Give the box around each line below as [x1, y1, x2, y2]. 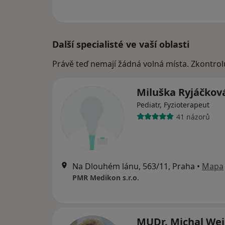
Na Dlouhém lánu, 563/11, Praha [72, 161, 195, 172]
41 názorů [176, 111, 210, 122]
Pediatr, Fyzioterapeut [137, 100, 209, 109]
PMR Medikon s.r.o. [72, 173, 139, 182]
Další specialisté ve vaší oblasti [52, 38, 189, 50]
